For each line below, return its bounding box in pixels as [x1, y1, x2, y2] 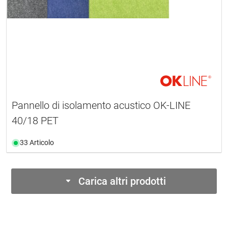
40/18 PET [12, 115, 59, 127]
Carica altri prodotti [78, 175, 166, 188]
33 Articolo [20, 138, 54, 147]
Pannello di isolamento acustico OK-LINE [12, 99, 190, 112]
